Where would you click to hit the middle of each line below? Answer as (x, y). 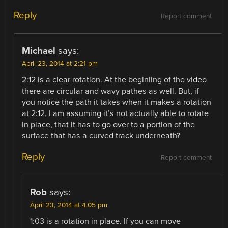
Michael (39, 51)
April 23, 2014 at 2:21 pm (60, 64)
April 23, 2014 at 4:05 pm (69, 205)
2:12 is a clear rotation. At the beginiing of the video (115, 80)
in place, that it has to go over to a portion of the (109, 125)
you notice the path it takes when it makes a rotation (117, 103)
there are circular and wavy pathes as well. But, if (111, 91)
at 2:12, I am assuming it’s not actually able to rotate (116, 114)
